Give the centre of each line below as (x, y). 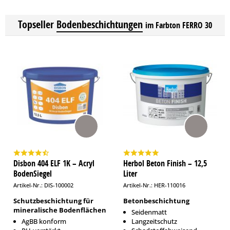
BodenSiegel (33, 174)
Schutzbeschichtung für (53, 201)
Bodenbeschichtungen (100, 24)
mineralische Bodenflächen (60, 210)
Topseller (36, 24)
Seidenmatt (149, 212)
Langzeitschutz (154, 221)
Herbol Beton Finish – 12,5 (165, 163)
